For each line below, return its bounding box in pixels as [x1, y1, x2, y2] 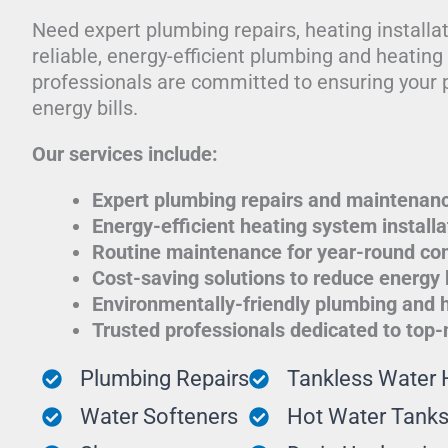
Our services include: [32, 142, 218, 166]
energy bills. [32, 96, 138, 120]
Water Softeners [80, 404, 238, 429]
